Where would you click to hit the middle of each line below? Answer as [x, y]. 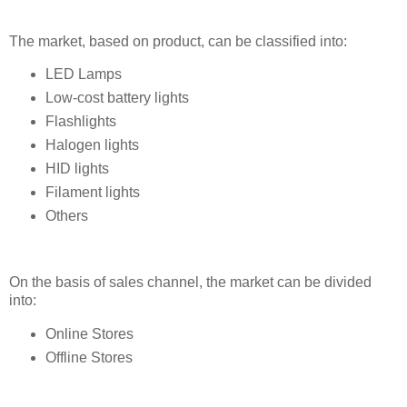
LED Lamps [83, 74]
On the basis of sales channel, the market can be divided [190, 282]
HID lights [77, 169]
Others [66, 216]
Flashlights [80, 122]
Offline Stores [89, 357]
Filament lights [92, 193]
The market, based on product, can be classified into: [178, 41]
